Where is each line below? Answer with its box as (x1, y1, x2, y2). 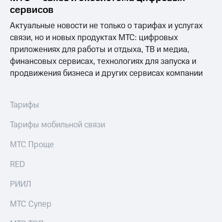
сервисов (10, 3, 54, 17)
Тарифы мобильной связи (10, 119, 105, 131)
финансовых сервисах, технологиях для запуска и (10, 55, 196, 68)
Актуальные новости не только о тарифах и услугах (10, 20, 203, 32)
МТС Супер (10, 198, 52, 211)
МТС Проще (10, 139, 54, 151)
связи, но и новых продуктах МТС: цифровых (10, 32, 178, 44)
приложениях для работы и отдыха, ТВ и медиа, (10, 44, 189, 56)
